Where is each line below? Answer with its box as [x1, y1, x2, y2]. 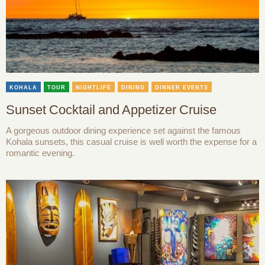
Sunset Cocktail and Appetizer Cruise [6, 102, 216, 117]
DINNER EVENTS [155, 84, 208, 91]
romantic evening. [6, 147, 75, 158]
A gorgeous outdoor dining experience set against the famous [6, 125, 241, 135]
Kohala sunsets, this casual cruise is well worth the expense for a [6, 136, 257, 147]
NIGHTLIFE [76, 84, 111, 91]
